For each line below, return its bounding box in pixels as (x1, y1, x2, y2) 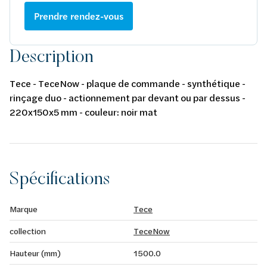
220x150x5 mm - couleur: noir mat (10, 105, 157, 118)
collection (10, 225, 46, 237)
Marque (10, 203, 38, 215)
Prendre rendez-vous (34, 9, 123, 23)
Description (10, 44, 94, 67)
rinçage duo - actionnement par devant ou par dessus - (10, 91, 246, 104)
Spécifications (10, 166, 110, 189)
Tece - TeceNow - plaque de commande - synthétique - (10, 76, 246, 89)
